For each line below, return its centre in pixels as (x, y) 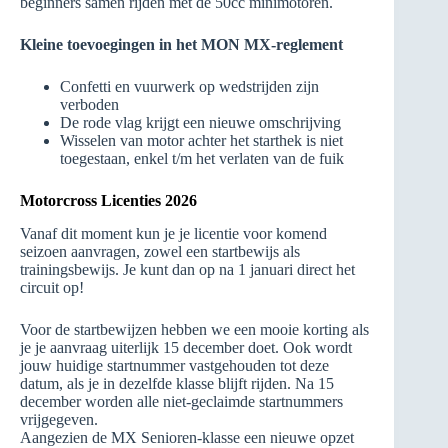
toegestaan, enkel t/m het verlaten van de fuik (202, 158)
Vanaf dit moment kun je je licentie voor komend (173, 233)
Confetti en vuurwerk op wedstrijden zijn (189, 86)
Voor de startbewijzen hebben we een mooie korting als (194, 329)
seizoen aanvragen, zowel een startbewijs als (160, 251)
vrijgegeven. (61, 419)
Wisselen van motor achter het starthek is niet (201, 140)
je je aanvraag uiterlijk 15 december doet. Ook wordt (186, 347)
